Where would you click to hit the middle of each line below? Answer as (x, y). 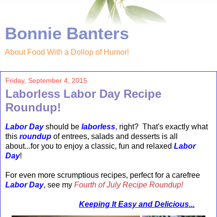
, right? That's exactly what (162, 126)
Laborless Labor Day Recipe (83, 94)
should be (62, 126)
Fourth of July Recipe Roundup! (129, 185)
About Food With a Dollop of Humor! (67, 52)
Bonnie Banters (67, 33)
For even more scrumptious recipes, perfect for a (89, 175)
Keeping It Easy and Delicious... (137, 204)
